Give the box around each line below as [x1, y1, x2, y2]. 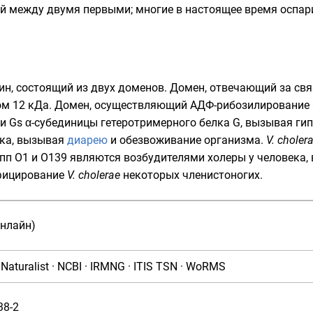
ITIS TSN [133, 260, 177, 273]
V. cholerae [67, 168, 120, 182]
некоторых [120, 168, 182, 182]
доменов [118, 81, 164, 94]
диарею [67, 133, 108, 147]
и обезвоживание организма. [108, 133, 266, 147]
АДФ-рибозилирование [190, 99, 310, 112]
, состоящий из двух [11, 81, 118, 94]
